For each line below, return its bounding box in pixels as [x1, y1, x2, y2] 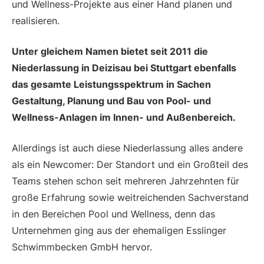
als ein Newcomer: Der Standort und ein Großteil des [12, 159, 248, 171]
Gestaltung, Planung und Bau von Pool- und [12, 95, 211, 107]
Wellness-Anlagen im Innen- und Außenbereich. [12, 111, 236, 124]
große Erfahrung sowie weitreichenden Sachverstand [12, 192, 249, 204]
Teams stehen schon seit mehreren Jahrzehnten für [12, 175, 239, 187]
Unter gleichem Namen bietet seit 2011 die [12, 45, 208, 58]
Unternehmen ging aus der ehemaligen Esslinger [12, 225, 226, 237]
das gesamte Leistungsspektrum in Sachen [12, 78, 211, 91]
